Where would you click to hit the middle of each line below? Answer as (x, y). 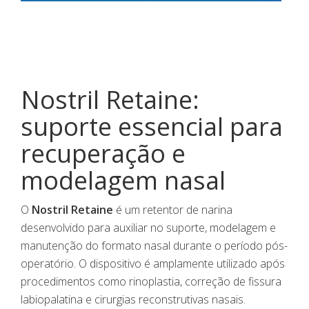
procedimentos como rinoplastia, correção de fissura (151, 282)
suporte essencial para (152, 127)
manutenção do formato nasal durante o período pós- (154, 246)
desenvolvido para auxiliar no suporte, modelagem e (148, 228)
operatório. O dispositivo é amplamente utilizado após (153, 264)
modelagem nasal (123, 181)
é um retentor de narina (173, 210)
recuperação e (103, 154)
